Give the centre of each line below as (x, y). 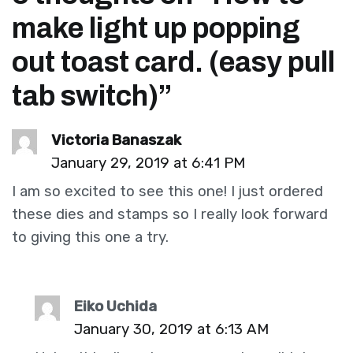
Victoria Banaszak (117, 140)
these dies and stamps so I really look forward (170, 215)
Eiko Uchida (116, 306)
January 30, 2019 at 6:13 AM (172, 329)
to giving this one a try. (90, 238)
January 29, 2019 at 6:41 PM (149, 163)
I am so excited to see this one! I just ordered (167, 192)
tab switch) (85, 96)
